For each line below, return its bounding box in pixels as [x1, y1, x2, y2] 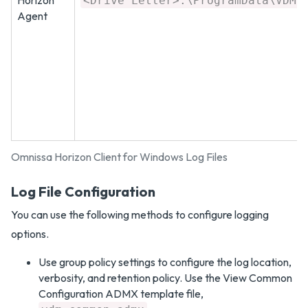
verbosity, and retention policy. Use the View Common [38, 271, 292, 285]
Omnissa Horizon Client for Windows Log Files [11, 150, 228, 164]
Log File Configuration [11, 183, 155, 200]
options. [11, 227, 49, 241]
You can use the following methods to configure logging [11, 208, 269, 221]
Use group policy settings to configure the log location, [38, 255, 291, 269]
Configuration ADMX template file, [38, 287, 203, 300]
